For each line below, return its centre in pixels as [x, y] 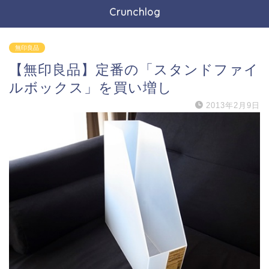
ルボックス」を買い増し [91, 88]
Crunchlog [134, 12]
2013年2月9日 [233, 105]
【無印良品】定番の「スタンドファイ [134, 70]
